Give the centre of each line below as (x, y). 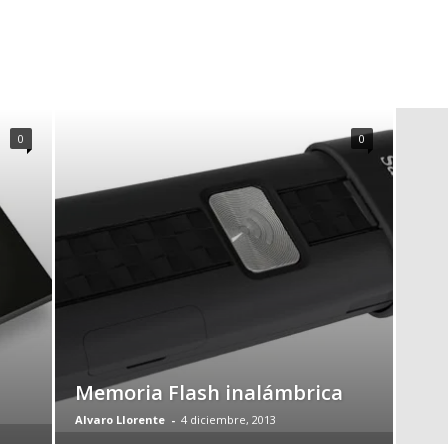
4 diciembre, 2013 (228, 419)
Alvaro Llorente (119, 419)
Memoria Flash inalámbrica (208, 392)
